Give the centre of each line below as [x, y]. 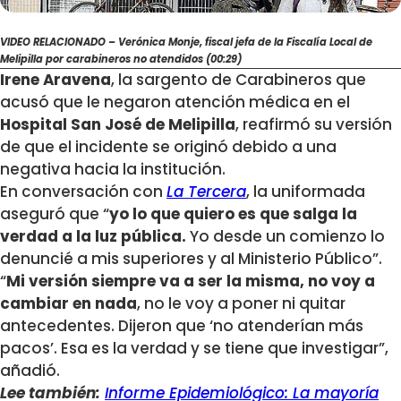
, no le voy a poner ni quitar [241, 304]
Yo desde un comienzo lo [286, 237]
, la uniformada [306, 192]
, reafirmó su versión [314, 125]
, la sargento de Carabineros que [239, 80]
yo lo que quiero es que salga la [233, 214]
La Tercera [206, 192]
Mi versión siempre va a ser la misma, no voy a [191, 282]
